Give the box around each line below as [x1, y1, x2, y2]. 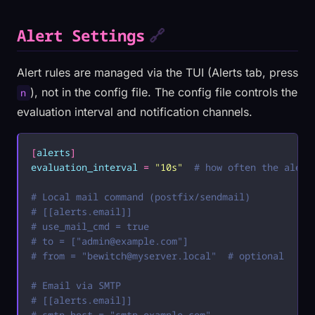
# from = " [30, 249, 87, 263]
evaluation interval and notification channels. [17, 105, 252, 120]
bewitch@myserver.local [86, 249, 211, 263]
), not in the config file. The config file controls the [30, 85, 297, 100]
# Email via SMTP [30, 278, 121, 292]
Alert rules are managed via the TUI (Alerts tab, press [17, 65, 298, 80]
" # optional [210, 249, 284, 263]
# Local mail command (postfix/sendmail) [30, 190, 250, 204]
